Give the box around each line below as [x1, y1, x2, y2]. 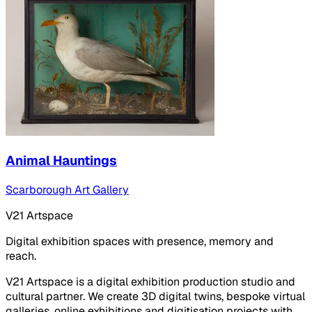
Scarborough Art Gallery [6, 182, 129, 197]
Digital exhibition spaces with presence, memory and [6, 233, 274, 249]
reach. [6, 248, 36, 263]
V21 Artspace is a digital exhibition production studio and [6, 274, 295, 289]
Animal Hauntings [6, 152, 117, 170]
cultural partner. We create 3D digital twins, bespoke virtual [6, 288, 305, 304]
